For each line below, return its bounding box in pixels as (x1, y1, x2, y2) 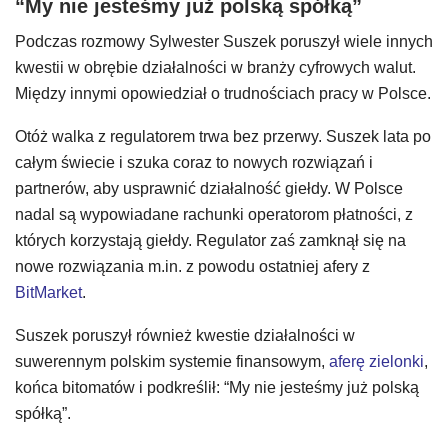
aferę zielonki (329, 353, 424, 370)
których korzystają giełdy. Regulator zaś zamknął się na (15, 232, 406, 249)
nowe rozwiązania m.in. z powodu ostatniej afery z (15, 258, 370, 275)
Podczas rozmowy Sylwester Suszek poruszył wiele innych (15, 33, 433, 50)
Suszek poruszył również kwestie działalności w (15, 327, 355, 344)
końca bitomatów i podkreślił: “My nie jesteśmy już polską (15, 379, 419, 396)
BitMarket (15, 284, 82, 301)
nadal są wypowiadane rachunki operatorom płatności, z (15, 206, 413, 223)
